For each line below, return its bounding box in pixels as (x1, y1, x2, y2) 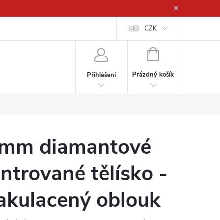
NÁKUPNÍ (158, 49, 187, 57)
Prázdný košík (132, 70, 174, 79)
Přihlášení (86, 70, 116, 80)
